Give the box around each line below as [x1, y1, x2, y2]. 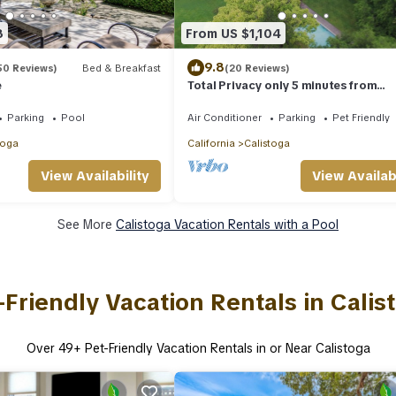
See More [57, 217, 116, 233]
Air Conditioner [187, 111, 262, 125]
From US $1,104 [186, 25, 281, 42]
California [187, 137, 235, 150]
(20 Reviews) [225, 61, 290, 74]
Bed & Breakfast [82, 61, 161, 74]
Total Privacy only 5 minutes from [187, 78, 377, 94]
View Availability [40, 167, 149, 186]
